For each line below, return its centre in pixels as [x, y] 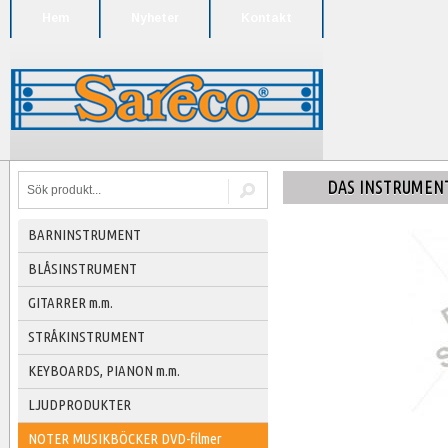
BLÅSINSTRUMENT [82, 268]
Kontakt [266, 18]
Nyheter [155, 18]
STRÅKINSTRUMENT [86, 336]
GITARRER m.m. [70, 302]
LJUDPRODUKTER [79, 404]
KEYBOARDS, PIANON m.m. [104, 370]
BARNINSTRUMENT [84, 234]
